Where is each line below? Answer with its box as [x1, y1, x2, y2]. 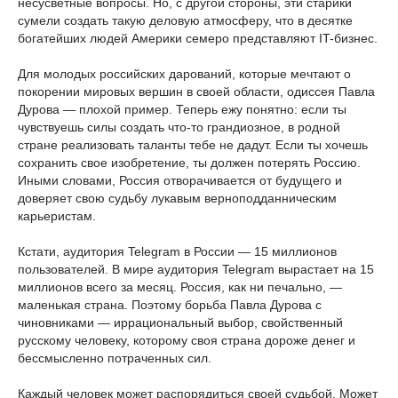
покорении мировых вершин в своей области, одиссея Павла [18, 84, 375, 99]
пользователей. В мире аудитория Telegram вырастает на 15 [18, 262, 374, 276]
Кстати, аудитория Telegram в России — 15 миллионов [18, 244, 337, 259]
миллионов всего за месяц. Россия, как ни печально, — [18, 280, 342, 294]
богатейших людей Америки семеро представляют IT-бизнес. [18, 31, 378, 45]
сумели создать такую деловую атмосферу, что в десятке [18, 13, 353, 28]
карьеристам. [18, 209, 96, 223]
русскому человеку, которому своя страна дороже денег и [18, 333, 355, 347]
